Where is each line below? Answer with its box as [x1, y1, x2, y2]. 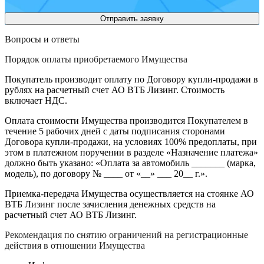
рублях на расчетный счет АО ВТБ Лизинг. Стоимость [5, 85, 225, 95]
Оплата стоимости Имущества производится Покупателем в [5, 115, 248, 126]
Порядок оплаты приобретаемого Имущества [5, 54, 187, 65]
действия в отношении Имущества [5, 240, 145, 251]
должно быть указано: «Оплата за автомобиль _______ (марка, [5, 158, 256, 169]
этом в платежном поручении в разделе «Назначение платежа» [5, 147, 258, 158]
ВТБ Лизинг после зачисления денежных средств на [5, 199, 216, 210]
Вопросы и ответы [5, 34, 80, 45]
